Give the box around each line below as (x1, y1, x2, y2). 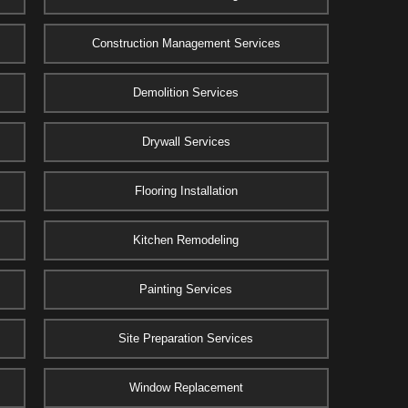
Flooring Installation (134, 184, 238, 198)
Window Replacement (128, 381, 243, 394)
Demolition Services (133, 86, 240, 99)
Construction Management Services (91, 36, 280, 50)
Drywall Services (141, 135, 230, 148)
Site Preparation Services (118, 331, 254, 345)
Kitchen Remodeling (133, 233, 240, 247)
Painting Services (139, 282, 233, 296)
